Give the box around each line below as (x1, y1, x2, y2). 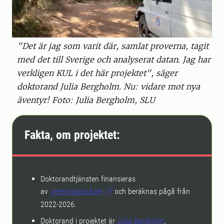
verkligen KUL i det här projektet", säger (17, 67, 177, 78)
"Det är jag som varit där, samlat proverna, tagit (17, 40, 208, 51)
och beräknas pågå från (112, 186, 190, 196)
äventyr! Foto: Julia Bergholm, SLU (17, 94, 155, 105)
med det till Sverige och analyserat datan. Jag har (17, 54, 210, 64)
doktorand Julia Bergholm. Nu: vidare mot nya (17, 81, 200, 91)
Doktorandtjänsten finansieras (40, 173, 135, 183)
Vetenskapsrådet (50, 186, 103, 196)
